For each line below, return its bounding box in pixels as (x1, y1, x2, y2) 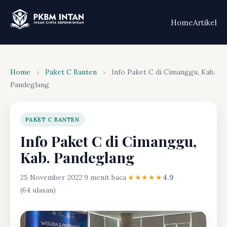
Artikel (193, 17, 217, 27)
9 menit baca (84, 173, 126, 182)
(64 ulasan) (20, 185, 56, 195)
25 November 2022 (20, 173, 83, 182)
